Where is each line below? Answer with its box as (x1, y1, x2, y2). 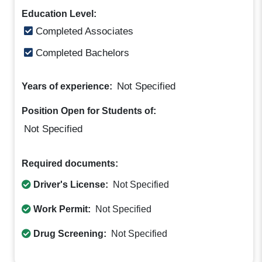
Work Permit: (31, 204, 94, 215)
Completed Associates (33, 25, 134, 37)
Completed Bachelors (33, 47, 130, 58)
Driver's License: (31, 180, 111, 190)
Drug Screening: (31, 229, 109, 239)
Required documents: (22, 158, 119, 169)
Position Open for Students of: (22, 105, 157, 116)
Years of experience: (22, 81, 115, 91)
